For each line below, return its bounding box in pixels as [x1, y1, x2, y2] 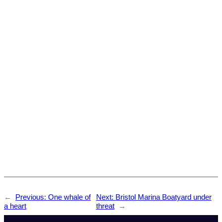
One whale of [48, 193, 91, 201]
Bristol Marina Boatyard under [115, 193, 212, 201]
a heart [4, 202, 26, 210]
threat [96, 202, 114, 210]
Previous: [15, 193, 48, 201]
